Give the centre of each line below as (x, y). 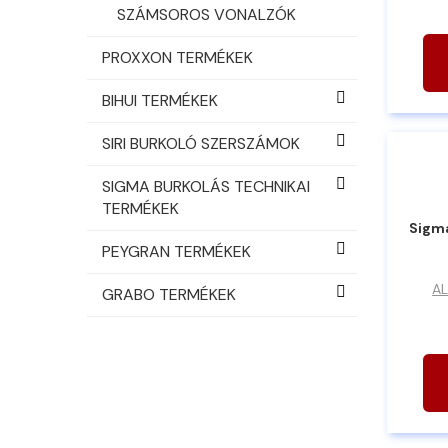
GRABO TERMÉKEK (169, 294)
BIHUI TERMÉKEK (160, 100)
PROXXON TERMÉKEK (177, 57)
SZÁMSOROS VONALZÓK (206, 14)
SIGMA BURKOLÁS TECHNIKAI (206, 186)
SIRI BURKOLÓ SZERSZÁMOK (201, 143)
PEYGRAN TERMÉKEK (176, 251)
